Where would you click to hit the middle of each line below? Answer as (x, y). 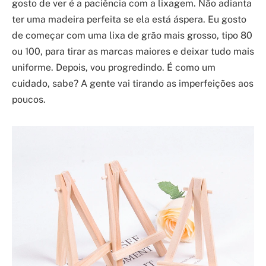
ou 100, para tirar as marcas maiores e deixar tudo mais (133, 51)
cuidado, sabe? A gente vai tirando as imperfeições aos (133, 83)
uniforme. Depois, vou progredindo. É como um (114, 67)
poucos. (29, 99)
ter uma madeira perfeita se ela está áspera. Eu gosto (129, 19)
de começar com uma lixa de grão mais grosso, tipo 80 (132, 35)
